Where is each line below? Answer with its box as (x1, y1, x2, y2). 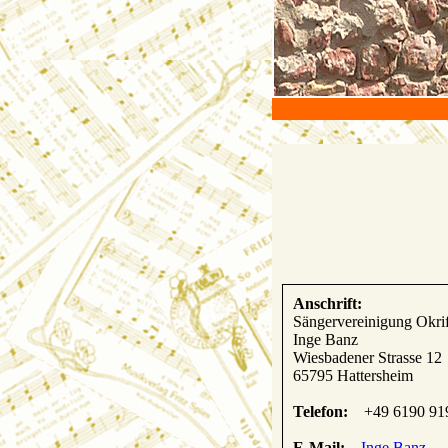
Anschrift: (292, 294, 362, 312)
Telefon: (292, 402, 348, 420)
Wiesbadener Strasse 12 (292, 348, 442, 366)
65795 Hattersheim (292, 366, 413, 384)
